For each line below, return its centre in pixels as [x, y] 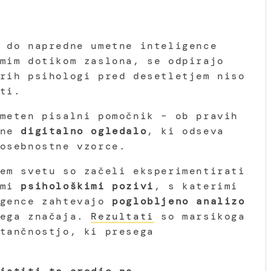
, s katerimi [196, 186]
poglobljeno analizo [175, 201]
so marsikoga [200, 216]
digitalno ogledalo [84, 131]
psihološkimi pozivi [84, 186]
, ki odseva [186, 131]
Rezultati [122, 216]
